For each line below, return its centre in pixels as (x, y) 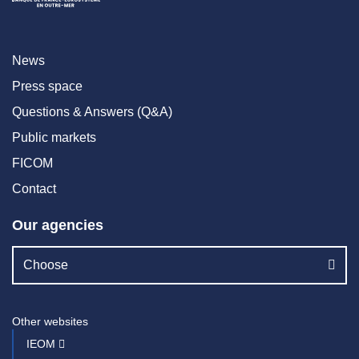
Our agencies (58, 225)
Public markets (54, 137)
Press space (47, 86)
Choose (46, 264)
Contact (34, 188)
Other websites (50, 321)
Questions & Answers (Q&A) (92, 111)
